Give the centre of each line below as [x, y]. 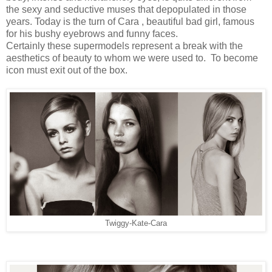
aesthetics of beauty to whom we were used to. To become [132, 58]
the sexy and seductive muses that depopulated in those [126, 9]
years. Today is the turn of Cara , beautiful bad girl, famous [130, 21]
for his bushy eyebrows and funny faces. [92, 33]
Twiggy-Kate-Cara [136, 223]
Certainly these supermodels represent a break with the [124, 46]
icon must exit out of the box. [67, 70]
